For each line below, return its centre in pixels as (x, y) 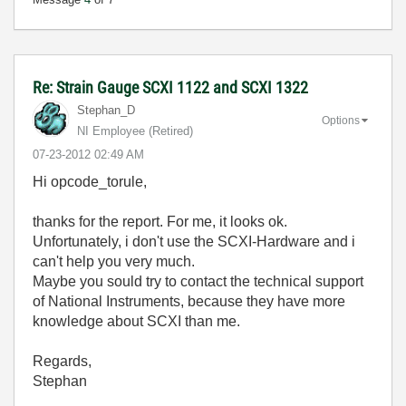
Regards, (62, 361)
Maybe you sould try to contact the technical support (198, 281)
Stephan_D (106, 110)
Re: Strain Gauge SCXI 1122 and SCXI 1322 (170, 87)
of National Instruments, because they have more (189, 301)
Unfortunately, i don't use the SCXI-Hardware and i (194, 241)
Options (341, 120)
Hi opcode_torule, (90, 181)
